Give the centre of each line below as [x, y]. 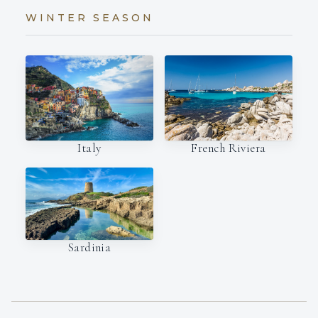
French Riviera [229, 148]
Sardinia [89, 247]
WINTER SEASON [90, 18]
